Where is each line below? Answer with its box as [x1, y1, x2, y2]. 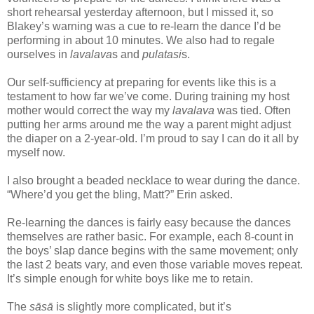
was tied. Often [214, 104, 291, 116]
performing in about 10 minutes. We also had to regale [7, 34, 275, 46]
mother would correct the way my [7, 104, 172, 116]
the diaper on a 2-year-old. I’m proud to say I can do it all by [7, 132, 299, 144]
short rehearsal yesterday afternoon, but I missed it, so [7, 6, 273, 18]
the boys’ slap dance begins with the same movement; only [7, 244, 298, 257]
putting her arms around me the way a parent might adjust [7, 118, 291, 130]
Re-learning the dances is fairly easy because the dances [7, 216, 291, 228]
